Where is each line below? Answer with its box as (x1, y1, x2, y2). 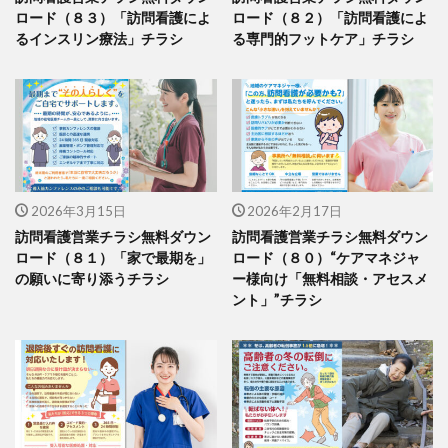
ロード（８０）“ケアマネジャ (231, 249, 420, 267)
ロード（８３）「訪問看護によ (15, 8, 211, 26)
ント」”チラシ (231, 291, 322, 309)
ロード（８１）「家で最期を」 (15, 249, 211, 267)
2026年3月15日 (30, 203, 126, 220)
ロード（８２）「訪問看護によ (231, 8, 428, 26)
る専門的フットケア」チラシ (231, 29, 414, 47)
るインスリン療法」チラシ (15, 29, 183, 47)
